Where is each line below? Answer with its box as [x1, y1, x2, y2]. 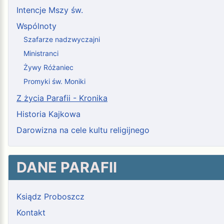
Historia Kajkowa [16, 109, 80, 119]
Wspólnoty [16, 21, 56, 31]
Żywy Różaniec [23, 62, 73, 71]
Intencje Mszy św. [16, 5, 83, 15]
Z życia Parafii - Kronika [16, 93, 107, 103]
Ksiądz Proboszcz [16, 191, 84, 202]
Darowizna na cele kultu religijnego [16, 125, 149, 135]
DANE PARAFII [16, 158, 117, 176]
